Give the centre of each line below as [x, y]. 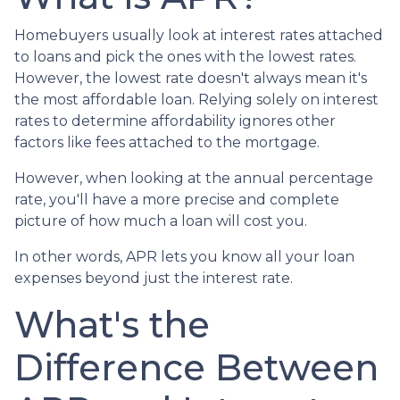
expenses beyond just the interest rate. [154, 278]
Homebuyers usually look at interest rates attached [199, 35]
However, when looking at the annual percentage [194, 178]
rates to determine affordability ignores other [175, 121]
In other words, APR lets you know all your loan [184, 256]
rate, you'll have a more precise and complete [177, 199]
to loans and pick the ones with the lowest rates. [185, 56]
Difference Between [196, 367]
